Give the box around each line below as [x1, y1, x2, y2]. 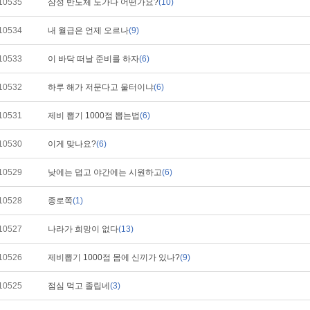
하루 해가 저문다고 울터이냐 [48, 82, 154, 92]
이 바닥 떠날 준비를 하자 [48, 54, 139, 64]
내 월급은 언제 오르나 [48, 26, 129, 35]
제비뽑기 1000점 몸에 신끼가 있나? [48, 253, 180, 262]
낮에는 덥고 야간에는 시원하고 [48, 167, 162, 177]
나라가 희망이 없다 [48, 224, 118, 234]
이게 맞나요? [48, 139, 96, 149]
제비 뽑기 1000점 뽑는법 [48, 111, 140, 120]
